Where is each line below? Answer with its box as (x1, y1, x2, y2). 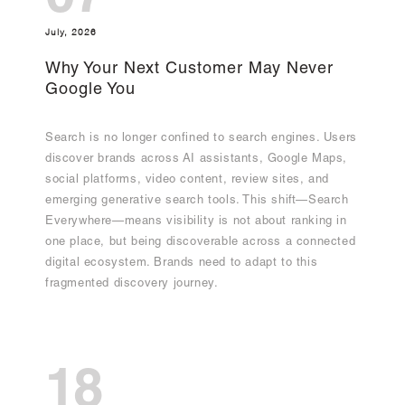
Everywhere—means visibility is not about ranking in (45, 216, 347, 229)
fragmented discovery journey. (45, 278, 219, 291)
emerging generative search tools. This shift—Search (45, 195, 349, 208)
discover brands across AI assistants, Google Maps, (45, 154, 348, 166)
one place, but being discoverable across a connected (45, 237, 356, 250)
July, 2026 (45, 26, 97, 39)
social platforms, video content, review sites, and (45, 174, 330, 187)
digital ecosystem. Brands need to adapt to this (45, 258, 318, 270)
